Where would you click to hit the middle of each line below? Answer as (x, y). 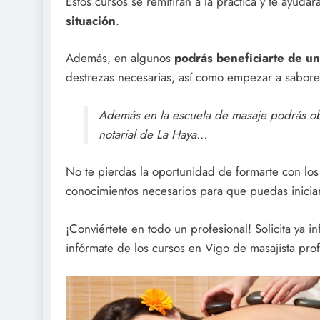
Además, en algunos (120, 58)
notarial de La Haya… (152, 134)
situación (91, 20)
